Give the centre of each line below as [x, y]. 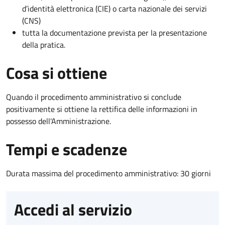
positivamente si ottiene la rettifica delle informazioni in [102, 109]
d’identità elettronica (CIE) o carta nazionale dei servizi [115, 8]
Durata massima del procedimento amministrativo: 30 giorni [108, 173]
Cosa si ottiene [57, 73]
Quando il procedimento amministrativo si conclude [94, 97]
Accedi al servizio [73, 209]
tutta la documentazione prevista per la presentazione [115, 32]
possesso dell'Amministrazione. [59, 121]
